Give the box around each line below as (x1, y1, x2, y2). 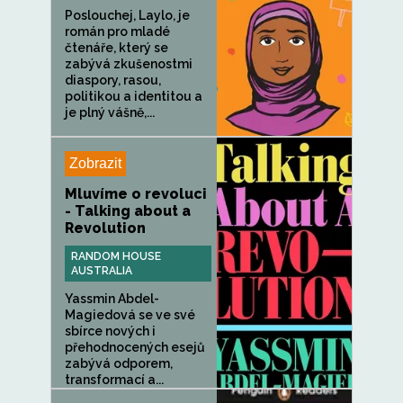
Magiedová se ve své (65, 308, 195, 322)
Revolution (65, 219, 146, 237)
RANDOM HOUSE (71, 250, 161, 263)
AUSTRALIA (71, 264, 132, 277)
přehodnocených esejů (65, 340, 205, 354)
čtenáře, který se (65, 40, 168, 55)
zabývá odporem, (65, 356, 173, 371)
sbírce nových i (65, 324, 156, 338)
